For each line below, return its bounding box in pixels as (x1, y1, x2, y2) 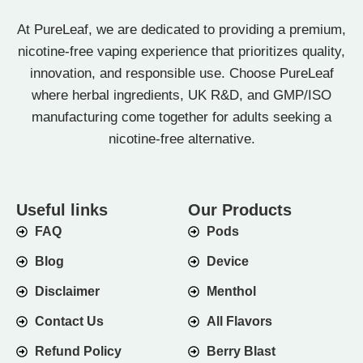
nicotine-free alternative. (108, 131, 255, 147)
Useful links (16, 201, 108, 220)
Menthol (206, 284, 256, 299)
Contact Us (34, 314, 104, 329)
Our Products (188, 201, 293, 220)
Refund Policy (34, 344, 122, 359)
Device (206, 254, 249, 269)
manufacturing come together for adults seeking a (32, 109, 331, 126)
